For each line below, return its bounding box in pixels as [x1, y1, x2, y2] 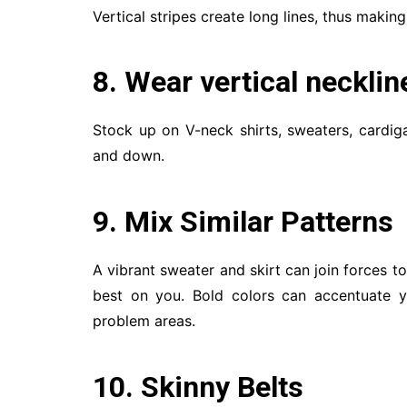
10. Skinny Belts [93, 370, 303, 404]
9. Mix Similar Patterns [93, 204, 393, 239]
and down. [93, 146, 164, 164]
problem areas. [93, 312, 195, 330]
